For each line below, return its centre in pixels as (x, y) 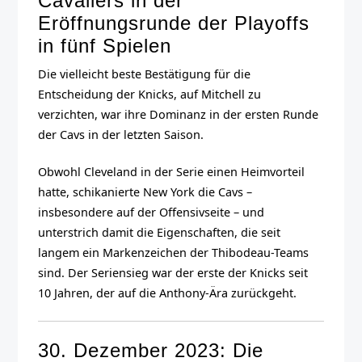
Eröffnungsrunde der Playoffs (174, 23)
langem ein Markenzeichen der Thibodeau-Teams (174, 253)
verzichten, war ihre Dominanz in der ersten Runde (179, 114)
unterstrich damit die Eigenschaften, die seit (160, 233)
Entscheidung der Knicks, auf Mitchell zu (150, 94)
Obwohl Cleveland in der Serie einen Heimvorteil (172, 172)
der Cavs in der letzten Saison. (121, 134)
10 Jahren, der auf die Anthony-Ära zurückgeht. (168, 293)
